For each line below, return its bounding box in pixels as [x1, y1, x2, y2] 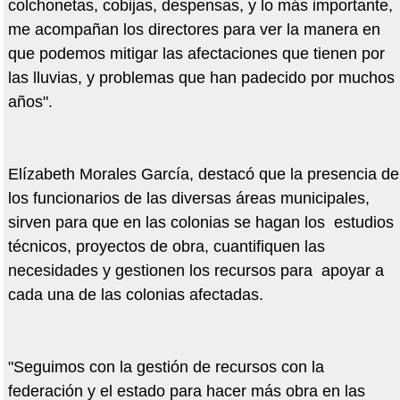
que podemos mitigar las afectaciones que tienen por [7, 45, 385, 63]
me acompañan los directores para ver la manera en [7, 21, 380, 39]
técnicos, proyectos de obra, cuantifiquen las [7, 237, 325, 256]
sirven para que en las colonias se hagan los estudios [7, 213, 394, 232]
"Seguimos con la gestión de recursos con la [7, 358, 324, 377]
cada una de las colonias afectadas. [7, 286, 263, 304]
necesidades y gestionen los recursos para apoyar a [7, 262, 384, 280]
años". [7, 93, 53, 112]
